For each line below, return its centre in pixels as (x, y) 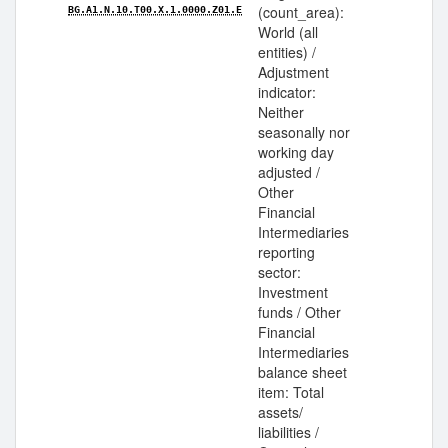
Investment (293, 292)
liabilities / (288, 432)
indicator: (287, 92)
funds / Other (299, 312)
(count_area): (301, 12)
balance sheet (302, 372)
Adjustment (293, 72)
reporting (286, 252)
